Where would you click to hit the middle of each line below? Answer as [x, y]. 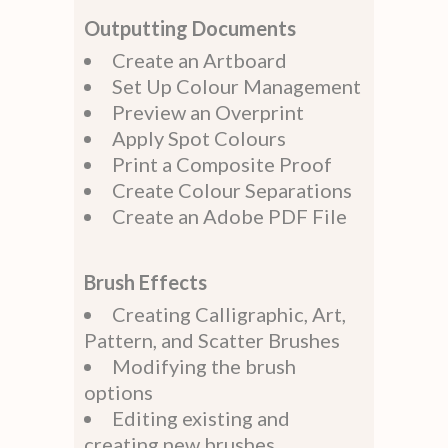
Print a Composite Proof [222, 163]
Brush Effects [145, 281]
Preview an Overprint [208, 111]
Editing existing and [201, 417]
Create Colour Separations [232, 189]
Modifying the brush [204, 365]
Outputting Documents [190, 27]
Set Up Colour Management [236, 85]
